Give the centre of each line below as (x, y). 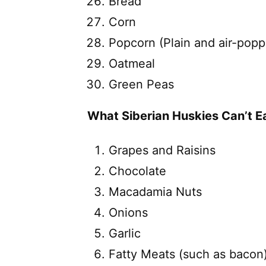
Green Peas (141, 84)
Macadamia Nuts (155, 191)
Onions (128, 212)
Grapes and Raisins (162, 150)
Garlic (125, 233)
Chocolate (137, 171)
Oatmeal (132, 63)
